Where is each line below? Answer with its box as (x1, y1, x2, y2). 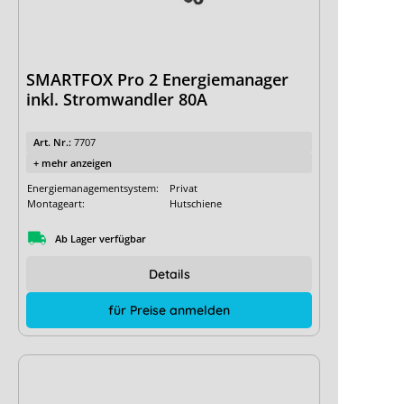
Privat (170, 181, 197, 196)
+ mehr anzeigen (33, 156, 112, 170)
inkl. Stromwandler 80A (26, 88, 207, 111)
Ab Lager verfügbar (55, 231, 146, 245)
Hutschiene (170, 197, 222, 211)
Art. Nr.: (33, 135, 74, 150)
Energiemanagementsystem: (27, 181, 159, 196)
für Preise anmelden (108, 302, 230, 319)
